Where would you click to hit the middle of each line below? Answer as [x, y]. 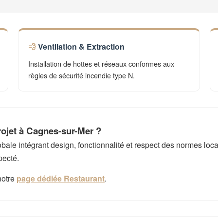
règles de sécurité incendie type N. [82, 75]
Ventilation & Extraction [82, 46]
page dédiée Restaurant [61, 178]
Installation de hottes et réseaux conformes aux [101, 64]
